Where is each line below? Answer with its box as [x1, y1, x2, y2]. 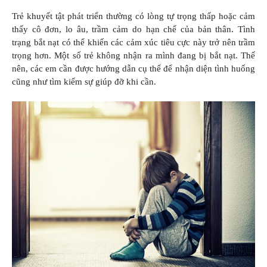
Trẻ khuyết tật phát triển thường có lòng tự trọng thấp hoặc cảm [12, 11, 255, 21]
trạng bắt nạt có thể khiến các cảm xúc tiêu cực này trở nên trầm [12, 37, 255, 47]
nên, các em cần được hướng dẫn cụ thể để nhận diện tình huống [12, 63, 255, 73]
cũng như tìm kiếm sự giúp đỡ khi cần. [12, 76, 156, 86]
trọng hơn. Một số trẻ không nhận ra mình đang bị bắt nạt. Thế [12, 50, 255, 60]
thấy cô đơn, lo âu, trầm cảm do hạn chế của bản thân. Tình [12, 24, 255, 34]
